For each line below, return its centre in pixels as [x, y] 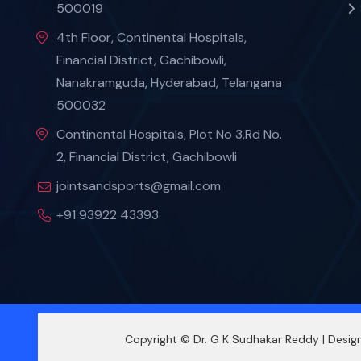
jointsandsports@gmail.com [139, 185]
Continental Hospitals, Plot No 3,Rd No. [169, 134]
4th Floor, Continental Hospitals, [151, 37]
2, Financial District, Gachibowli [147, 156]
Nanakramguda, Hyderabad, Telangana [169, 82]
